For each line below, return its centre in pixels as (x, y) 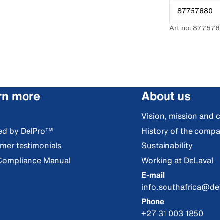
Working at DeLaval (178, 160)
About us (166, 96)
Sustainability (167, 145)
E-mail (153, 175)
